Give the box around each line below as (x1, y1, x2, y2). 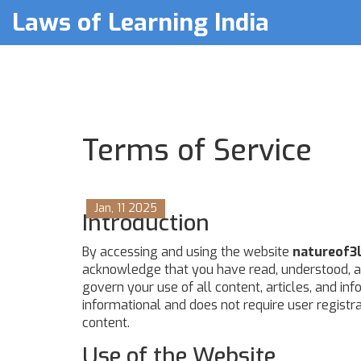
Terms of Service (82, 131, 312, 170)
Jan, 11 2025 (94, 201, 157, 216)
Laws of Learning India (12, 6, 269, 39)
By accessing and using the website (82, 243, 293, 260)
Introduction (82, 208, 210, 238)
